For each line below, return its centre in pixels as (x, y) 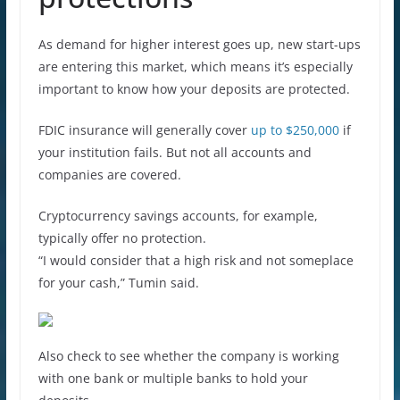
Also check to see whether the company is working (188, 355)
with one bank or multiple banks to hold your (173, 378)
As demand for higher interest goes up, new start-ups (199, 44)
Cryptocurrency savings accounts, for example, (178, 215)
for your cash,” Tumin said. (118, 282)
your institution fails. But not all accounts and (175, 152)
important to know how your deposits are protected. (194, 88)
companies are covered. (109, 174)
